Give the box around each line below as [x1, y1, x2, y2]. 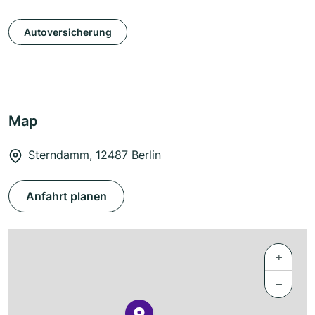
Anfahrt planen [26, 189, 107, 204]
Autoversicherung [24, 25, 112, 38]
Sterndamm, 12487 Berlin [28, 148, 161, 162]
